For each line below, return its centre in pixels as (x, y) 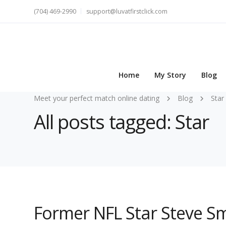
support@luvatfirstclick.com (127, 11)
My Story (170, 75)
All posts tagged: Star (121, 122)
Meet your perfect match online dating (97, 98)
